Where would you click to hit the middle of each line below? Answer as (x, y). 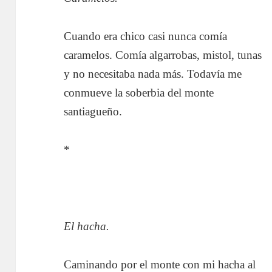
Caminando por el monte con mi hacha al (160, 264)
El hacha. (87, 226)
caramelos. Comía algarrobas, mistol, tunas (163, 55)
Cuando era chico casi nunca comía (146, 36)
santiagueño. (93, 111)
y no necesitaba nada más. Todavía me (153, 73)
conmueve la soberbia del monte (139, 92)
